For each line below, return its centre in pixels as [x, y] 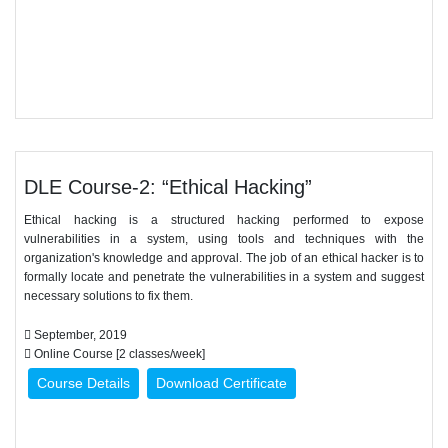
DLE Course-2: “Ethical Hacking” [168, 187]
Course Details [83, 383]
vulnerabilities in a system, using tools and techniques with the [224, 239]
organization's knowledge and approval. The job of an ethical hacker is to [224, 258]
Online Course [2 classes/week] [118, 354]
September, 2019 [79, 335]
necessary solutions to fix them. [108, 296]
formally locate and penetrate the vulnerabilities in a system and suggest [224, 277]
